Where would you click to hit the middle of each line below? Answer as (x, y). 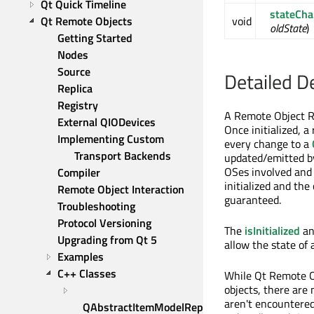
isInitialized (272, 231)
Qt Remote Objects (87, 21)
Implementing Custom (111, 139)
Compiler (79, 172)
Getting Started (95, 38)
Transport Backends (123, 156)
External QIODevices (107, 122)
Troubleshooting (96, 206)
